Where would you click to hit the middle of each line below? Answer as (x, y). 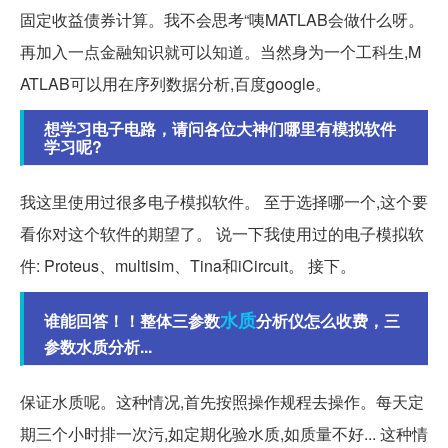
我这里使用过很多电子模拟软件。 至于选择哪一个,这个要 (224, 202)
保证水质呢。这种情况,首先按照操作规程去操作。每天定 (222, 402)
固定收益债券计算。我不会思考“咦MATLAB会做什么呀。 (222, 20)
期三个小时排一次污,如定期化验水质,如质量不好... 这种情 (224, 434)
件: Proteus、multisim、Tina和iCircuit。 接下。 (188, 266)
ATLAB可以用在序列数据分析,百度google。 (175, 84)
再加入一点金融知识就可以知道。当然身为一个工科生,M (220, 52)
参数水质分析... (98, 347)
